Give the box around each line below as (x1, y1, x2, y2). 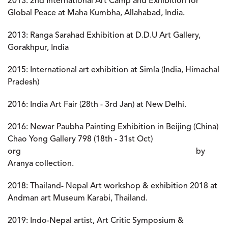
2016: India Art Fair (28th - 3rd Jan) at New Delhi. (8, 101, 186, 109)
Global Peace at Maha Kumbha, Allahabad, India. (8, 9, 185, 17)
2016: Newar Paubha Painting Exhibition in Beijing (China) (8, 123, 218, 131)
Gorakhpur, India (8, 44, 69, 52)
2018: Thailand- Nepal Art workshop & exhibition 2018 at (8, 182, 217, 190)
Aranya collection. (8, 160, 80, 168)
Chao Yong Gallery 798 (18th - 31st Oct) (8, 135, 153, 144)
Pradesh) (8, 78, 39, 87)
